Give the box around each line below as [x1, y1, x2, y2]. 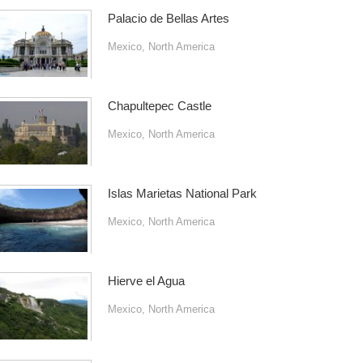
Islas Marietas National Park [107, 186, 257, 200]
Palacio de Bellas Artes [107, 11, 229, 25]
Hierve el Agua [107, 274, 185, 288]
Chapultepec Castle [107, 99, 211, 113]
